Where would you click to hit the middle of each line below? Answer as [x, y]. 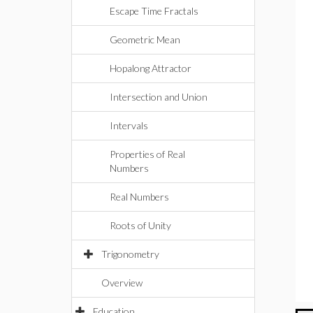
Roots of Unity [140, 225]
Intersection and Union [159, 97]
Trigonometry [130, 254]
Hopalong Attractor [151, 68]
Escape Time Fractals [154, 11]
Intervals [129, 125]
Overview [122, 283]
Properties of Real [147, 154]
